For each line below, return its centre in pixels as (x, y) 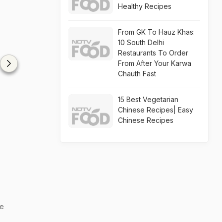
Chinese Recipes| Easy (156, 110)
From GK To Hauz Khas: (156, 32)
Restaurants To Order (153, 53)
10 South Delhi (141, 42)
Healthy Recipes (145, 6)
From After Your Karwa (155, 63)
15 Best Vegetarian (148, 99)
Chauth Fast (137, 74)
